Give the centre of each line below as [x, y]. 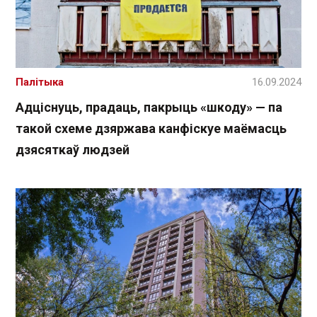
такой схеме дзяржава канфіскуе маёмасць [151, 129]
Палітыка [40, 82]
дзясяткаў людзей [73, 150]
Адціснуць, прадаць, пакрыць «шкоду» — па [149, 108]
